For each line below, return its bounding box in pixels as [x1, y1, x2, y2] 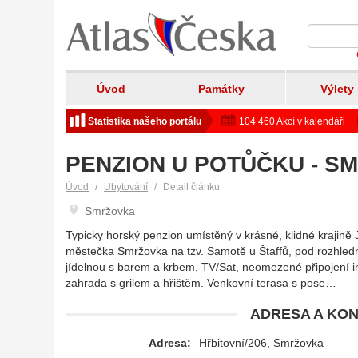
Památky [198, 82, 245, 95]
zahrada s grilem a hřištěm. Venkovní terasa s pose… [66, 276, 336, 289]
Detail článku [163, 181, 220, 193]
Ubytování [104, 181, 148, 193]
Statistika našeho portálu [86, 116, 201, 127]
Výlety [320, 82, 354, 95]
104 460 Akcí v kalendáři [237, 116, 345, 127]
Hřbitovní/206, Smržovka [199, 336, 324, 349]
